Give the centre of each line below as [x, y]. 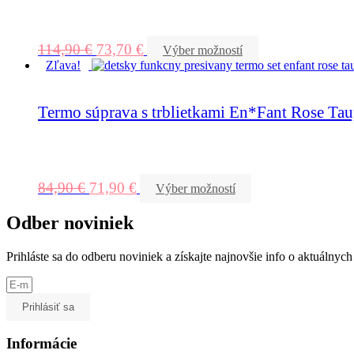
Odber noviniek [70, 222]
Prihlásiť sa [48, 307]
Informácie [41, 344]
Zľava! [63, 66]
